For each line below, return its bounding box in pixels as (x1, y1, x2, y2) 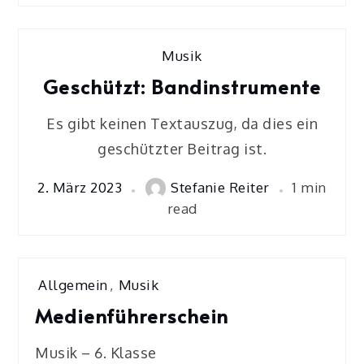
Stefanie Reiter (171, 179, 270, 197)
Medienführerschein (35, 301, 229, 329)
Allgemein (38, 275, 108, 293)
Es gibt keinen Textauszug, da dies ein (46, 114, 318, 132)
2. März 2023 (37, 179, 123, 197)
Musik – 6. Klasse (35, 343, 157, 362)
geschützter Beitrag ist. (97, 139, 266, 158)
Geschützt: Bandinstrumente (43, 72, 321, 100)
